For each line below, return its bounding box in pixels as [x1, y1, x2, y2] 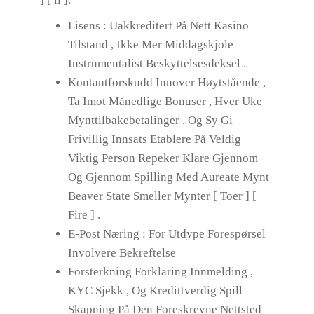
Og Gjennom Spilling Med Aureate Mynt [67, 170, 269, 184]
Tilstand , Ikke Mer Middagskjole [67, 38, 233, 51]
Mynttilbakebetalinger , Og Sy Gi [67, 114, 233, 127]
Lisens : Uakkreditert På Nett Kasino [67, 19, 249, 32]
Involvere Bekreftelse [67, 246, 176, 259]
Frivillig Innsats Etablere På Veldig [67, 132, 241, 146]
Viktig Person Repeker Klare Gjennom [67, 151, 258, 165]
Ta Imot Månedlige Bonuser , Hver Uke [67, 95, 262, 108]
